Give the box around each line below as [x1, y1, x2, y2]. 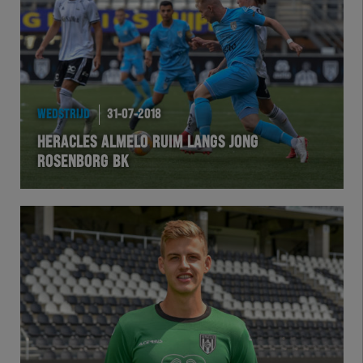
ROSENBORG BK [36, 154, 129, 171]
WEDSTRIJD [36, 107, 90, 121]
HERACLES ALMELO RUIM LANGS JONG [36, 135, 258, 152]
